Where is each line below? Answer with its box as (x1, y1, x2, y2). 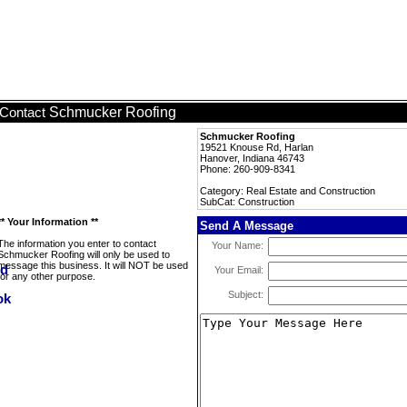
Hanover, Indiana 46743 (200, 153, 304, 164)
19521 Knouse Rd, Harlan (200, 142, 313, 153)
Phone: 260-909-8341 (200, 164, 295, 174)
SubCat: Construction (200, 196, 294, 207)
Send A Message (200, 219, 293, 233)
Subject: (228, 289, 263, 300)
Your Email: (214, 264, 263, 275)
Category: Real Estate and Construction (200, 185, 375, 196)
